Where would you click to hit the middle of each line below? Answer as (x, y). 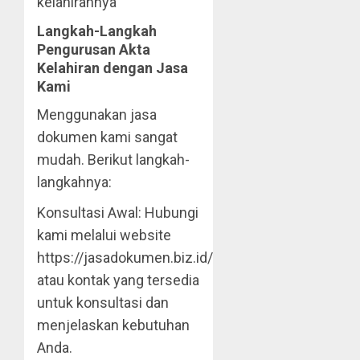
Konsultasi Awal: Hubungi (118, 213)
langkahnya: (74, 182)
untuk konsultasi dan (103, 303)
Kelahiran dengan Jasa (112, 68)
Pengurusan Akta (94, 50)
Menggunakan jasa (97, 115)
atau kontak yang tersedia (118, 280)
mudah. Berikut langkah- (113, 160)
